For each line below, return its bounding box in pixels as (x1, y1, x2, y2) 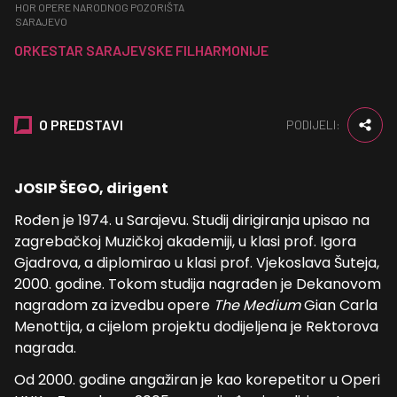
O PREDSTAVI (39, 116, 123, 133)
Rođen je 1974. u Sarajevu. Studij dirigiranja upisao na (14, 210, 370, 230)
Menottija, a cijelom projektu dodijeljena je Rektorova (14, 316, 378, 337)
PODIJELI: (286, 117, 340, 132)
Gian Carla (304, 295, 378, 315)
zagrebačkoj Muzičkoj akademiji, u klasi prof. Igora (14, 231, 356, 252)
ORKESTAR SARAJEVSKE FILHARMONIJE (14, 42, 269, 58)
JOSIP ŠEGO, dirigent (14, 178, 168, 198)
